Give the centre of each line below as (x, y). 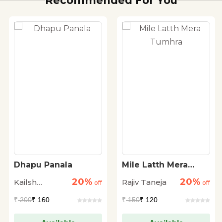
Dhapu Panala (43, 165)
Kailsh (25, 182)
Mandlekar (35, 194)
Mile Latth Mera (155, 165)
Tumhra (139, 174)
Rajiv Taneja (144, 182)
